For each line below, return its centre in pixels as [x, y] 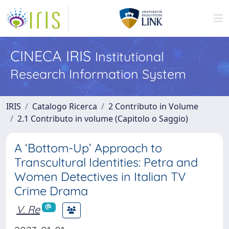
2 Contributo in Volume [153, 106]
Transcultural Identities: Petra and [106, 162]
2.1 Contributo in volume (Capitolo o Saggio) [103, 119]
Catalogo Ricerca [65, 106]
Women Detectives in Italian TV [100, 177]
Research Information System [98, 74]
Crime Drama [51, 191]
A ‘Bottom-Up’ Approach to [88, 148]
